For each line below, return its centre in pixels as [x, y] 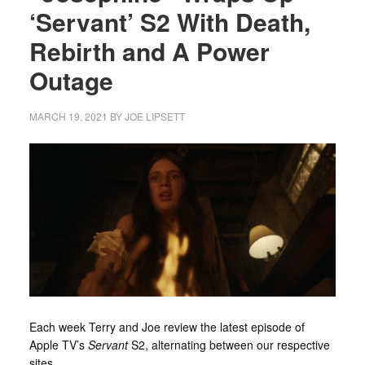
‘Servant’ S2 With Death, [169, 22]
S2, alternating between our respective [229, 344]
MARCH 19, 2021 [68, 116]
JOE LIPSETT [154, 116]
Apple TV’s [58, 344]
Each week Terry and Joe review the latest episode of [167, 326]
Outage [71, 80]
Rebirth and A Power [149, 51]
